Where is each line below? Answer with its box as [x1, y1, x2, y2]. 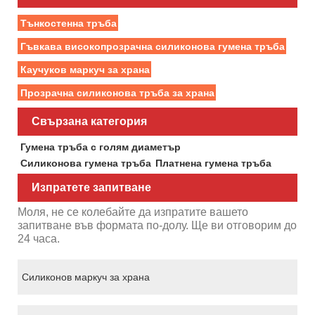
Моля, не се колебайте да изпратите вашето [18, 206, 248, 219]
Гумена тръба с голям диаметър [20, 141, 181, 153]
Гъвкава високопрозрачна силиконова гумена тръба [20, 40, 285, 52]
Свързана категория [32, 115, 147, 127]
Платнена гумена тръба [155, 157, 271, 169]
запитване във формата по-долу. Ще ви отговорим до [18, 219, 297, 232]
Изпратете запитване [32, 181, 151, 193]
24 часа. [18, 233, 60, 245]
